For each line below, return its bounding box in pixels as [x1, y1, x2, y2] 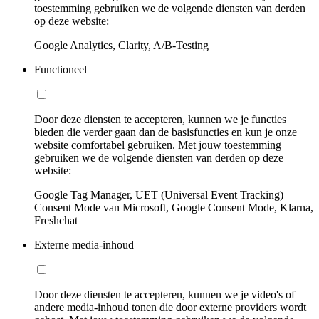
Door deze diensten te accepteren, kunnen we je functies [34, 113, 286, 125]
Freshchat [34, 214, 78, 226]
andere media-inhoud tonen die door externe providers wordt [34, 300, 306, 313]
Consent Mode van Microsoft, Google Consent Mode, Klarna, [34, 201, 313, 214]
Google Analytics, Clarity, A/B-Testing [34, 38, 209, 51]
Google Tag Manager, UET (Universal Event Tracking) [34, 188, 283, 201]
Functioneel [34, 63, 87, 75]
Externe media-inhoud [34, 238, 134, 251]
